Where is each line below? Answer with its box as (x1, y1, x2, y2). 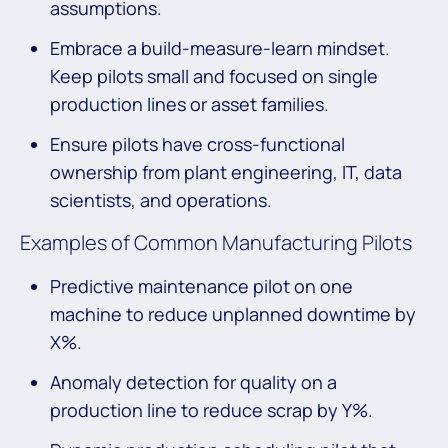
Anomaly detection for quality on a (50, 370, 337, 395)
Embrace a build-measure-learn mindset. (50, 36, 390, 61)
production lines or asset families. (50, 92, 329, 117)
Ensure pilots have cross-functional (50, 132, 345, 157)
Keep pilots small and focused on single (50, 64, 378, 89)
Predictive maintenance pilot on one (50, 274, 353, 299)
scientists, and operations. (50, 188, 272, 213)
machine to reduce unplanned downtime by (50, 302, 416, 327)
